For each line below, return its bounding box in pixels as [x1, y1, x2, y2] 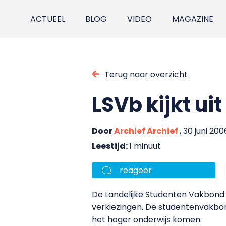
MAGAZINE [172, 13, 214, 25]
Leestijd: [92, 140, 129, 152]
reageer [120, 164, 152, 176]
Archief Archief [114, 125, 178, 137]
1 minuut [129, 140, 161, 152]
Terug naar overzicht [104, 68, 188, 80]
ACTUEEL [30, 13, 66, 25]
